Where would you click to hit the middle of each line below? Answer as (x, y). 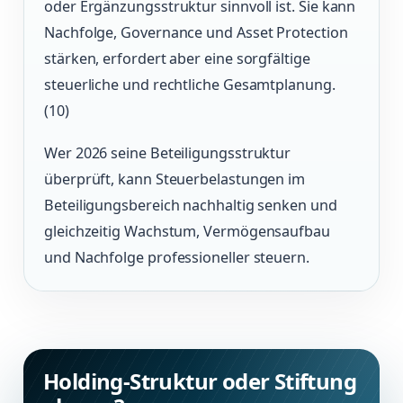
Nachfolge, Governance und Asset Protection (196, 33)
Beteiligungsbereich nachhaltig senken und (191, 206)
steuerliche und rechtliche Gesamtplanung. (190, 85)
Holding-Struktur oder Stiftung (200, 381)
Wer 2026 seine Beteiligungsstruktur (168, 153)
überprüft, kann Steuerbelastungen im (175, 179)
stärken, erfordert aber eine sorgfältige (177, 59)
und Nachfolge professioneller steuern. (177, 258)
